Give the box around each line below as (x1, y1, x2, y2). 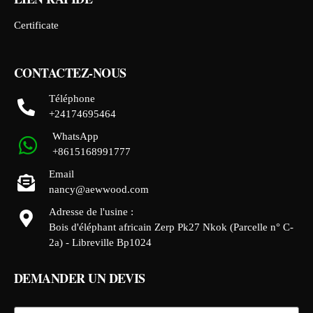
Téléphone (49, 92, 95, 104)
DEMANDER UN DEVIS (14, 268, 145, 287)
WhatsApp (52, 130, 99, 142)
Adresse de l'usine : (49, 205, 133, 217)
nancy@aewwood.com (49, 183, 149, 195)
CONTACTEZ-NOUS (14, 63, 126, 82)
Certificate (14, 19, 59, 31)
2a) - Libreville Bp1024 (49, 236, 152, 248)
